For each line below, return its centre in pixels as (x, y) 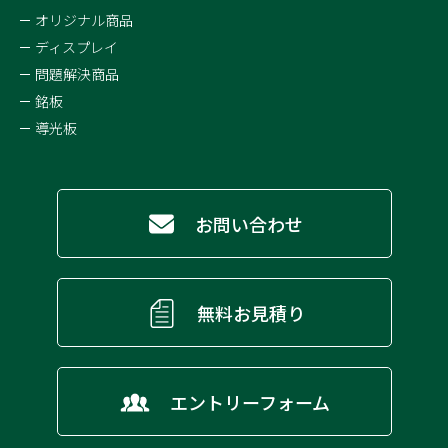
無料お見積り (250, 312)
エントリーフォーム (249, 401)
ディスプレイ (76, 47)
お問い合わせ (248, 223)
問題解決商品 (77, 74)
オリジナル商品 (84, 20)
